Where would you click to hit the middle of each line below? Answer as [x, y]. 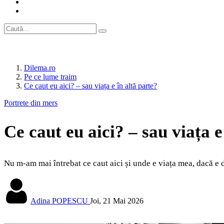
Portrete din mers [31, 103]
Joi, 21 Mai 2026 [117, 201]
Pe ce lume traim [50, 77]
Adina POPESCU [59, 201]
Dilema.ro [40, 68]
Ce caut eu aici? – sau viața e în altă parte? [90, 86]
